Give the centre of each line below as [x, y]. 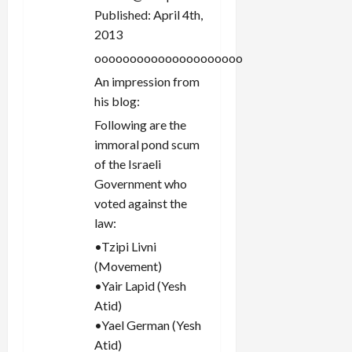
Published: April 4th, [148, 14]
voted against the [141, 203]
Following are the [140, 124]
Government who [141, 183]
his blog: [117, 101]
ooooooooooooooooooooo [169, 57]
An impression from [147, 81]
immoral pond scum [147, 144]
